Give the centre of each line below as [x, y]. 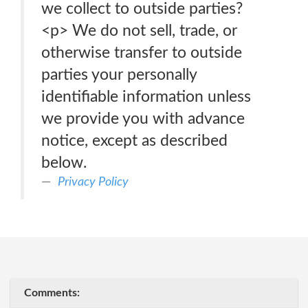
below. [64, 163]
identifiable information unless [146, 97]
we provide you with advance [143, 119]
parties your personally [119, 75]
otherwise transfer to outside [142, 53]
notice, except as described [134, 141]
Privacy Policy [93, 182]
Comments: [52, 293]
